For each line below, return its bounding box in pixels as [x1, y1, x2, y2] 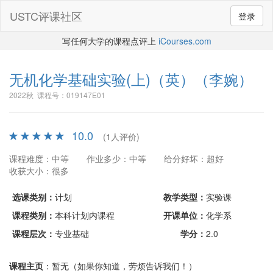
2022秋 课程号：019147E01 [9, 90, 105, 100]
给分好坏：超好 [164, 152, 224, 165]
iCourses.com [158, 35, 211, 47]
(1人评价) [103, 130, 140, 143]
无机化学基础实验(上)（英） [9, 68, 194, 90]
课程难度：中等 [9, 152, 69, 165]
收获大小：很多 [9, 165, 69, 177]
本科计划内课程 [55, 209, 115, 221]
